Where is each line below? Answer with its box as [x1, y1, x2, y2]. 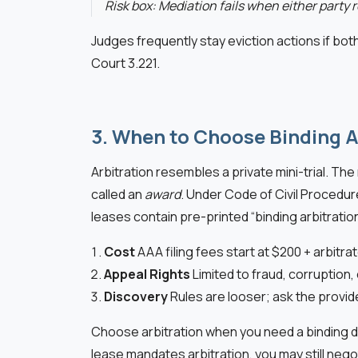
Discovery [104, 288, 170, 306]
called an [91, 185, 145, 204]
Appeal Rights [104, 265, 193, 284]
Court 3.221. [91, 54, 160, 73]
